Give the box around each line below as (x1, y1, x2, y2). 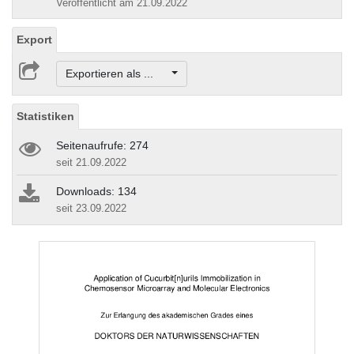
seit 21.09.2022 (56, 156, 126, 169)
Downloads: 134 (56, 185, 137, 198)
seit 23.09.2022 (56, 202, 126, 215)
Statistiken (17, 110, 74, 123)
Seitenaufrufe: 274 (56, 139, 149, 153)
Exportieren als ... (65, 67, 169, 81)
